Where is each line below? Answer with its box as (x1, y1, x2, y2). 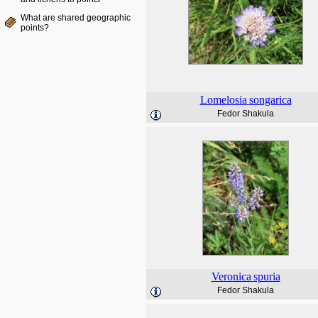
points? (21, 23, 49, 33)
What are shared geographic (21, 13, 131, 23)
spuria (253, 270, 280, 283)
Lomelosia (199, 94, 247, 106)
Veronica (211, 270, 251, 283)
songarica (248, 94, 292, 106)
